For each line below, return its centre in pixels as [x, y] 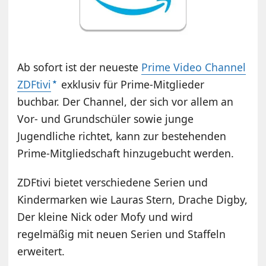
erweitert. [41, 251]
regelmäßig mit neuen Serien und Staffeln [122, 234]
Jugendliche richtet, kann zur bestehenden [122, 136]
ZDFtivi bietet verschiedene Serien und [113, 183]
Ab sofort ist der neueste [80, 67]
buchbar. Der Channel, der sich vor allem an [126, 102]
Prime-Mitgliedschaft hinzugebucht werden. [126, 153]
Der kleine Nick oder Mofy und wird [105, 217]
